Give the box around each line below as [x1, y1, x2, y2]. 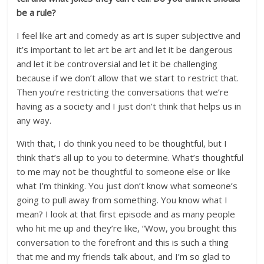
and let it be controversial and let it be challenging [16, 58, 218, 70]
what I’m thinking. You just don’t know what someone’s [16, 180, 238, 192]
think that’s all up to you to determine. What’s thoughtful [16, 151, 244, 163]
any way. [16, 114, 52, 126]
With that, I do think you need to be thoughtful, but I [16, 137, 227, 149]
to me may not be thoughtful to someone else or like [16, 166, 231, 177]
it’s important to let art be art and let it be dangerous [16, 44, 233, 55]
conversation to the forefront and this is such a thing [16, 236, 229, 248]
